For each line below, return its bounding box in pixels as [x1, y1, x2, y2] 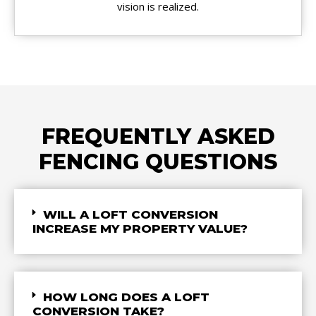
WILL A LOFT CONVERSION [42, 207, 218, 221]
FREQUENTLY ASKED [41, 123, 275, 150]
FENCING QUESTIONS [39, 148, 277, 175]
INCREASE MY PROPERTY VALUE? [32, 221, 248, 236]
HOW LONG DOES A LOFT [42, 289, 209, 304]
